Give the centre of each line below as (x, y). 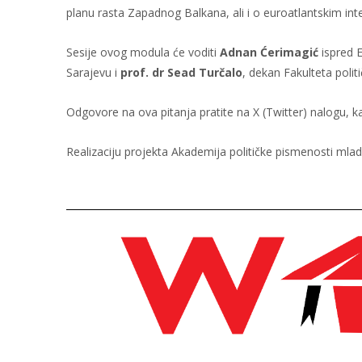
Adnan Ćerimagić (269, 52)
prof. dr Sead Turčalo (181, 72)
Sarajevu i (93, 72)
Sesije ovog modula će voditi (143, 52)
